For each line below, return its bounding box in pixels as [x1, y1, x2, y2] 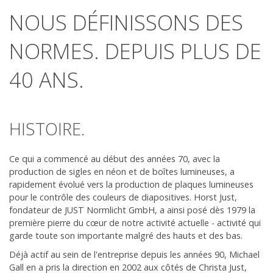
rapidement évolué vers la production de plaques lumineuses [9, 179, 253, 191]
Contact [6, 31, 47, 46]
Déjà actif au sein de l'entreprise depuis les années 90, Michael [9, 249, 260, 261]
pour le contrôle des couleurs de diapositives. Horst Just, [9, 191, 237, 204]
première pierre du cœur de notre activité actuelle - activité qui [9, 217, 261, 229]
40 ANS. [9, 65, 84, 94]
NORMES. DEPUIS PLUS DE [9, 37, 261, 66]
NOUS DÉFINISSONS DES [9, 8, 243, 37]
